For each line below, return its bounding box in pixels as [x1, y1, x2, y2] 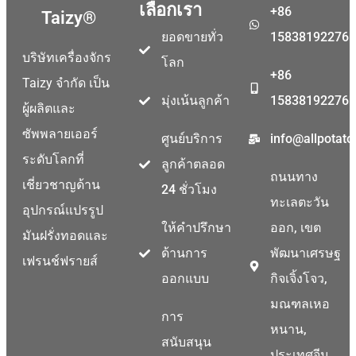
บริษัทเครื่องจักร [22, 49, 111, 65]
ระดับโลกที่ [22, 151, 84, 167]
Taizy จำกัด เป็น [22, 75, 110, 91]
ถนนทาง [270, 168, 319, 184]
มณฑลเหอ [270, 296, 331, 311]
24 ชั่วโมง [161, 181, 217, 197]
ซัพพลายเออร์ [22, 126, 98, 141]
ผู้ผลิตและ [22, 100, 75, 116]
